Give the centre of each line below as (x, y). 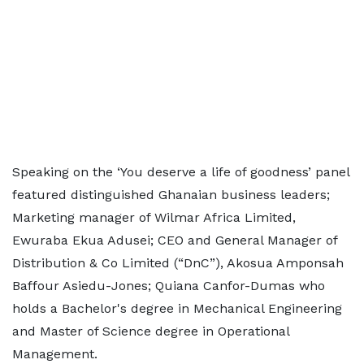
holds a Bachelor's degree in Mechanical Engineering (177, 308)
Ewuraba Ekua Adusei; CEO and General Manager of (175, 240)
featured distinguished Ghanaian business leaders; (171, 195)
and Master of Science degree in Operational (151, 331)
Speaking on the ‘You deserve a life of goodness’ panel (181, 172)
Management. (55, 354)
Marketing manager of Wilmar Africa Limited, (154, 217)
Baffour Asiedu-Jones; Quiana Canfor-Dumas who (169, 286)
